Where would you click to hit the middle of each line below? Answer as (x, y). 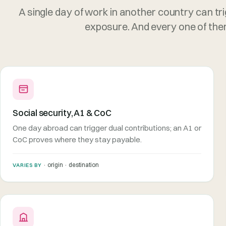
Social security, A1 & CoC (62, 112)
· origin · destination (70, 164)
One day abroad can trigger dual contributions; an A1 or (107, 128)
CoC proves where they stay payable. (77, 139)
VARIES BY (27, 165)
